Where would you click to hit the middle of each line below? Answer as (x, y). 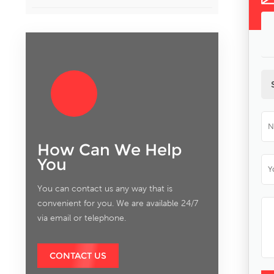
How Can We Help (109, 150)
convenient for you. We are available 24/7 (117, 203)
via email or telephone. (81, 217)
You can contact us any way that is (105, 188)
